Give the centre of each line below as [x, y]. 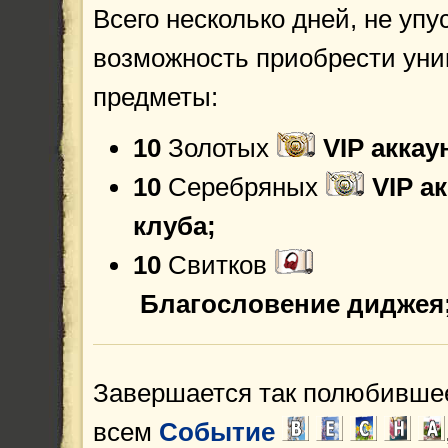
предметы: [155, 97]
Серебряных [243, 187]
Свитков [217, 265]
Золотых [218, 148]
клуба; [174, 226]
